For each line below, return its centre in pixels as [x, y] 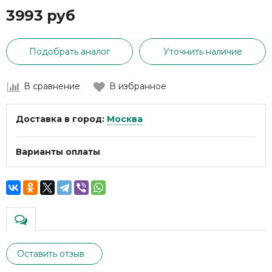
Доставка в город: [61, 119]
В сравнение [52, 87]
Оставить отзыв [51, 254]
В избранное [138, 87]
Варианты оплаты [58, 152]
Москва [125, 119]
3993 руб [40, 16]
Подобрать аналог [70, 52]
